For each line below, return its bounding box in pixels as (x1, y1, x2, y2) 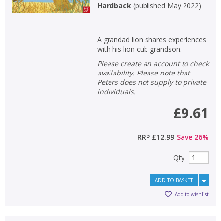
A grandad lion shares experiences (97, 35, 206, 44)
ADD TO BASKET (155, 176, 193, 184)
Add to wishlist (175, 191, 209, 198)
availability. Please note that (97, 68, 190, 77)
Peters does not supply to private (97, 77, 206, 87)
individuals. (97, 86, 136, 96)
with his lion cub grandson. (97, 44, 182, 54)
